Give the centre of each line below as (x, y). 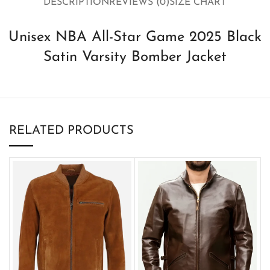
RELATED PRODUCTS (71, 130)
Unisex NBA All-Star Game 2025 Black (135, 37)
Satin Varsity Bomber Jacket (135, 57)
